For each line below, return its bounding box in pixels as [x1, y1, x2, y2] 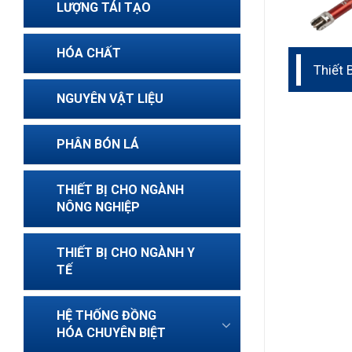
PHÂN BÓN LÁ [57, 137, 139, 152]
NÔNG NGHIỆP [57, 200, 140, 214]
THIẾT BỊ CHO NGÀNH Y [57, 245, 195, 260]
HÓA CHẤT [57, 46, 121, 60]
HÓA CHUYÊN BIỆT [57, 325, 166, 340]
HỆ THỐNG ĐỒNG [57, 308, 156, 323]
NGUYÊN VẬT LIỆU [57, 91, 163, 106]
